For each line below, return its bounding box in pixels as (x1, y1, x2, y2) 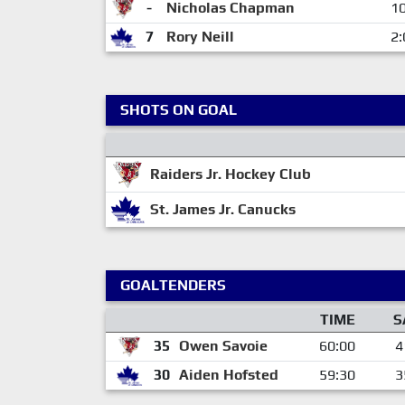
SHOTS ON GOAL (120, 100, 237, 118)
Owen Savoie (178, 336, 268, 354)
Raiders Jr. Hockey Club (149, 165, 311, 183)
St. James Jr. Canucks (149, 200, 296, 218)
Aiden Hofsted (178, 365, 278, 383)
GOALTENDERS (120, 276, 226, 294)
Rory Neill (165, 27, 234, 45)
